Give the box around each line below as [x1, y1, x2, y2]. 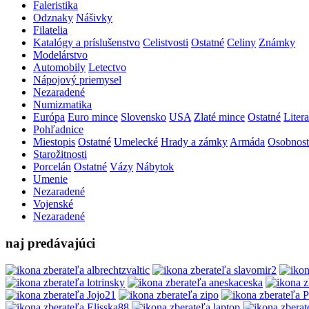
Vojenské [33, 198, 73, 210]
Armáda [230, 136, 265, 148]
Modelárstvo [33, 49, 88, 61]
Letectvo [88, 61, 126, 74]
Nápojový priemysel [33, 74, 121, 86]
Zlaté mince [194, 111, 245, 123]
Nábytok [136, 161, 174, 173]
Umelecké [114, 136, 158, 148]
